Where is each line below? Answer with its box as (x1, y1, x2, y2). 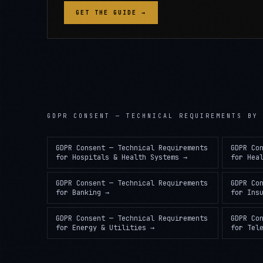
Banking (72, 188, 101, 197)
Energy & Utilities (72, 223, 146, 232)
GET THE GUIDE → (76, 9, 146, 16)
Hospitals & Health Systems (72, 153, 179, 162)
